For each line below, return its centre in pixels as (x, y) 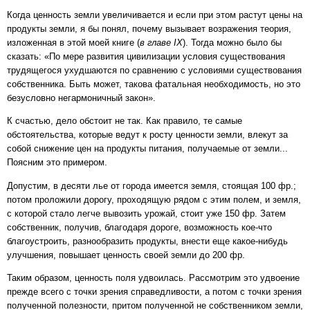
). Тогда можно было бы (232, 42)
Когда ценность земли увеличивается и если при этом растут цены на (155, 15)
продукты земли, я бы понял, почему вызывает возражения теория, (149, 28)
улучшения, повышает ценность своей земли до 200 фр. (126, 255)
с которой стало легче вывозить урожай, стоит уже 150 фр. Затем (146, 213)
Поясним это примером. (57, 163)
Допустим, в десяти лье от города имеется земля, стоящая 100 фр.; (152, 185)
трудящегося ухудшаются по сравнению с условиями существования (154, 70)
